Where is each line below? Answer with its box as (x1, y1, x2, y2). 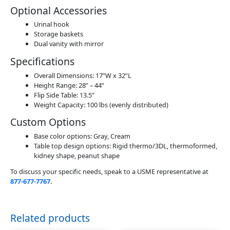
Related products (10, 212, 90, 225)
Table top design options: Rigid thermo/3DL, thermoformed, (33, 141, 217, 150)
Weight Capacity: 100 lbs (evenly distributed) (33, 100, 168, 109)
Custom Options (10, 115, 86, 129)
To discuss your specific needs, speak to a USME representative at (10, 167, 208, 177)
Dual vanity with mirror (33, 39, 104, 49)
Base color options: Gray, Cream (33, 131, 130, 141)
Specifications (10, 54, 74, 69)
